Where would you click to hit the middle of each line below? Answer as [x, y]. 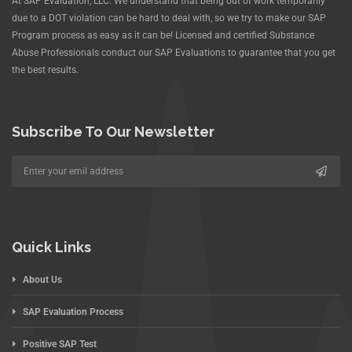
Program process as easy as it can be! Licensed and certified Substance [163, 35]
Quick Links [51, 247]
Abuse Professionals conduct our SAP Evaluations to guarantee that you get [174, 52]
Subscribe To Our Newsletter [113, 131]
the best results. [45, 70]
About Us [42, 279]
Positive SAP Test [60, 344]
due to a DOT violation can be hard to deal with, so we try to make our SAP [169, 18]
